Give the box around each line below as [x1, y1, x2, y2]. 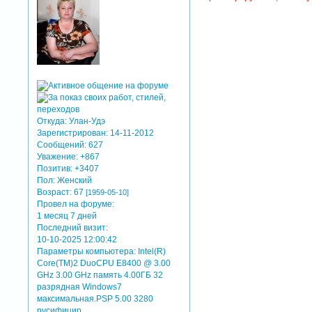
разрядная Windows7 [37, 282, 123, 292]
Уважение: [37, 152, 79, 162]
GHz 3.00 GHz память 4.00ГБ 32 [37, 270, 164, 281]
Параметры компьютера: [37, 247, 136, 257]
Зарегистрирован [37, 128, 107, 139]
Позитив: [37, 164, 73, 174]
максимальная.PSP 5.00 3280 [37, 294, 154, 304]
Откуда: [37, 116, 68, 127]
